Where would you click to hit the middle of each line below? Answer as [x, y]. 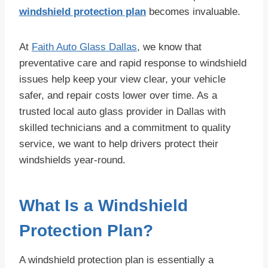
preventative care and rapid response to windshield [133, 63]
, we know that [169, 47]
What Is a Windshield [103, 206]
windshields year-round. [72, 160]
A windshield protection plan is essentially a [116, 260]
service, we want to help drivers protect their [119, 144]
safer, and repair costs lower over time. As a [118, 96]
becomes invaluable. [193, 12]
